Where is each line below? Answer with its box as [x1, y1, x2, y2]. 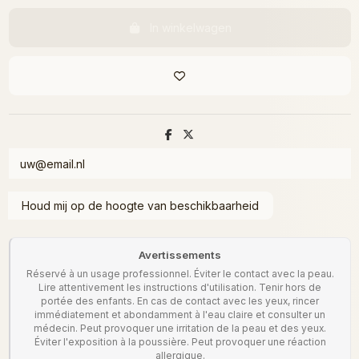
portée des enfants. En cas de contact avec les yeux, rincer [41, 294, 319, 307]
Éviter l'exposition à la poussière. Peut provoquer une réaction [34, 335, 326, 348]
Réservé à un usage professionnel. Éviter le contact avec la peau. [26, 267, 334, 280]
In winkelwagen [150, 20, 232, 34]
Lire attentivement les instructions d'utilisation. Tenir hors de [38, 280, 321, 293]
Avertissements [139, 248, 221, 261]
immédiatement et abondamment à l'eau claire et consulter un [34, 308, 325, 321]
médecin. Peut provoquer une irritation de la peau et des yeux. [34, 321, 326, 334]
